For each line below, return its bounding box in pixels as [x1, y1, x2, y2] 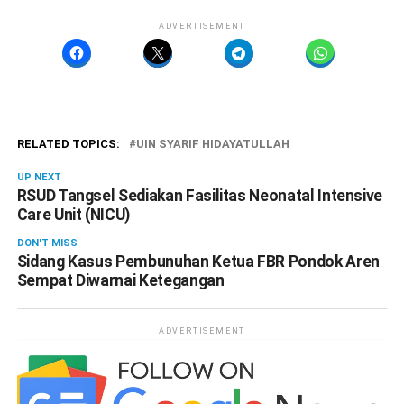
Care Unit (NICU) [16, 206, 131, 224]
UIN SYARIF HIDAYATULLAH [135, 137, 289, 151]
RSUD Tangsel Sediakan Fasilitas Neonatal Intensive [16, 187, 383, 205]
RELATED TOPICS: [16, 137, 120, 151]
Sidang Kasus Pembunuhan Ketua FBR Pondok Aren [16, 252, 380, 271]
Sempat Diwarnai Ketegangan [16, 271, 225, 289]
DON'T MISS [16, 237, 78, 249]
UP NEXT [16, 171, 61, 183]
